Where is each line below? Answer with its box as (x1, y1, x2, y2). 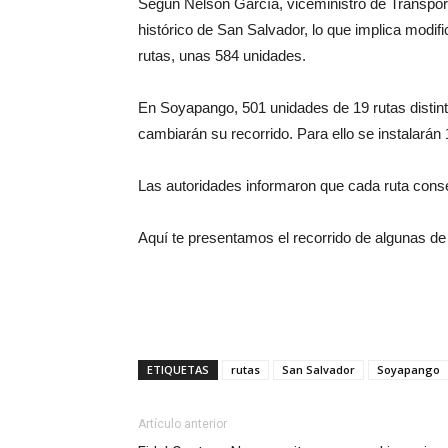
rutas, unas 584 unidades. (138, 46, 306, 64)
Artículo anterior (138, 416, 227, 431)
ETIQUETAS (147, 361, 209, 377)
